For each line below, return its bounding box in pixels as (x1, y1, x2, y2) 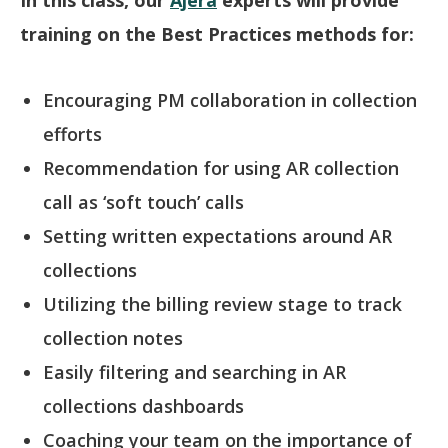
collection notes (42, 326, 183, 351)
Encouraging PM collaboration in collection (42, 88, 417, 113)
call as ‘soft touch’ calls (42, 190, 244, 215)
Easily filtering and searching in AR (42, 360, 346, 385)
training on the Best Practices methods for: (20, 21, 414, 46)
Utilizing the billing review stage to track (42, 292, 402, 317)
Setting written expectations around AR (42, 224, 392, 249)
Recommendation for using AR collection (42, 156, 399, 181)
